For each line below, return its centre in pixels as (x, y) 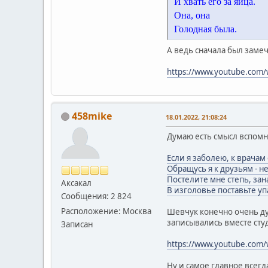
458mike (92, 116)
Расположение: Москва (106, 211)
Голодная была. (205, 29)
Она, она (192, 15)
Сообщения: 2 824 (96, 196)
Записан (77, 224)
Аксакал (76, 183)
